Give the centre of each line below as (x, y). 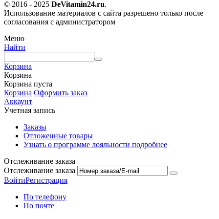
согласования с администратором (60, 22)
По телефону (45, 197)
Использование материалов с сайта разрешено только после (104, 13)
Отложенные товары (58, 135)
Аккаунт (18, 101)
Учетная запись (30, 110)
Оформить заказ (60, 92)
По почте (39, 205)
